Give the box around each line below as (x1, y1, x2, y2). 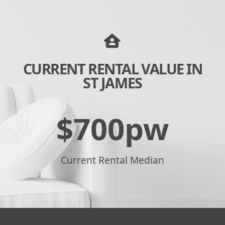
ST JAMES (83, 72, 142, 92)
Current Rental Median (61, 153, 164, 167)
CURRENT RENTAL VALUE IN (23, 58, 202, 78)
